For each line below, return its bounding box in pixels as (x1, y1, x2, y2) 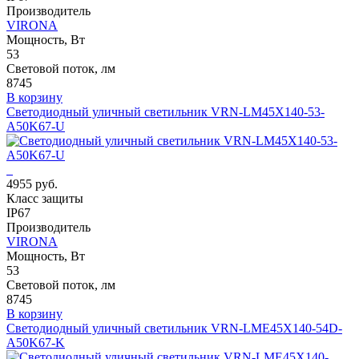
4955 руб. (6, 177, 58, 192)
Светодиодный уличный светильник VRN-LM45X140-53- (6, 105, 325, 119)
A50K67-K (6, 336, 65, 350)
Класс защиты (6, 192, 83, 206)
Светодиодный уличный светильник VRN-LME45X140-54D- (6, 321, 342, 336)
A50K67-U (6, 119, 65, 134)
